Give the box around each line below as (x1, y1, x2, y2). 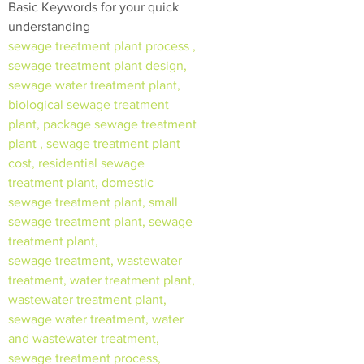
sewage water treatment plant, (8, 78, 180, 93)
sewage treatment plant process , (8, 39, 196, 54)
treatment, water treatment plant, (8, 273, 195, 288)
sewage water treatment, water (8, 312, 184, 327)
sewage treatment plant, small (8, 195, 178, 210)
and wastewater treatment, (8, 331, 159, 346)
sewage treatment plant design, (8, 58, 187, 73)
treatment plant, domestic (8, 175, 154, 190)
